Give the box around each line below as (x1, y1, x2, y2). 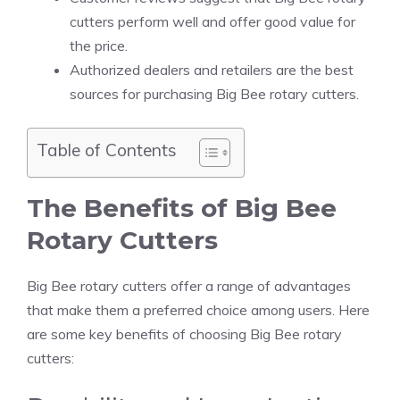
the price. (70, 36, 128, 54)
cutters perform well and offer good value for (70, 12, 355, 30)
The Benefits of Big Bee (27, 192, 337, 223)
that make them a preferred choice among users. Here (27, 300, 370, 319)
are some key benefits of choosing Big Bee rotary (27, 324, 342, 343)
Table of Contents (37, 139, 177, 162)
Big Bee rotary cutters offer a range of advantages (27, 276, 351, 295)
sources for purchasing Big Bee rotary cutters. (70, 84, 359, 103)
